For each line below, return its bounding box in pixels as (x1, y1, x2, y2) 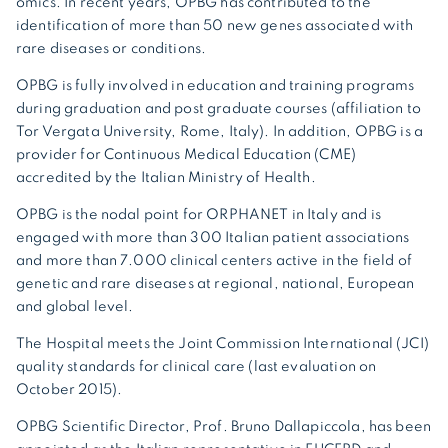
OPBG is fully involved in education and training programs (16, 78, 415, 93)
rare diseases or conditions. (16, 41, 207, 56)
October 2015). (16, 382, 123, 397)
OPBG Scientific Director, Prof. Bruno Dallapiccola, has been (16, 419, 432, 434)
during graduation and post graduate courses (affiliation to (16, 101, 421, 116)
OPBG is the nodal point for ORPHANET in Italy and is (16, 207, 381, 222)
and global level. (16, 299, 134, 314)
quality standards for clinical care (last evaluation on (16, 359, 377, 374)
